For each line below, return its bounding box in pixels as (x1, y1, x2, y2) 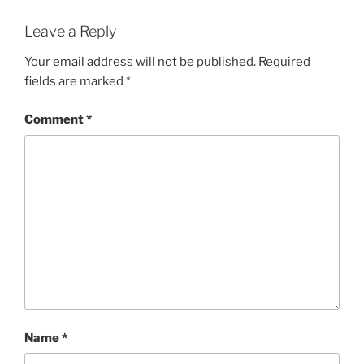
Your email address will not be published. (24, 54, 256, 70)
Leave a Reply (24, 22, 116, 40)
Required (258, 54, 310, 70)
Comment (24, 111, 86, 127)
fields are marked (24, 74, 126, 89)
